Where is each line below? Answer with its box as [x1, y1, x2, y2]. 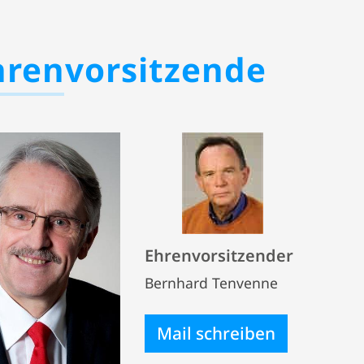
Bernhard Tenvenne [145, 273, 278, 292]
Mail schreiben [157, 322, 275, 344]
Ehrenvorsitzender [145, 245, 293, 266]
